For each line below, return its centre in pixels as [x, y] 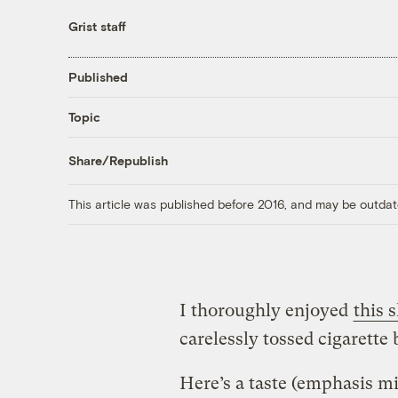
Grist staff [97, 26]
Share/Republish [118, 161]
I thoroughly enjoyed [266, 310]
